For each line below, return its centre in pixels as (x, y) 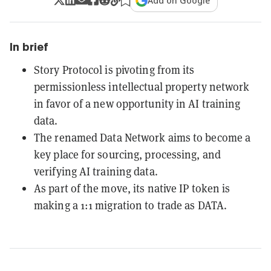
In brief (29, 47)
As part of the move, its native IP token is (132, 188)
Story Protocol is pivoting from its (114, 70)
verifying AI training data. (96, 171)
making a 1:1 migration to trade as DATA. (131, 205)
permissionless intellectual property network (142, 87)
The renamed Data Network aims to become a (142, 137)
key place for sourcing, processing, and (127, 154)
